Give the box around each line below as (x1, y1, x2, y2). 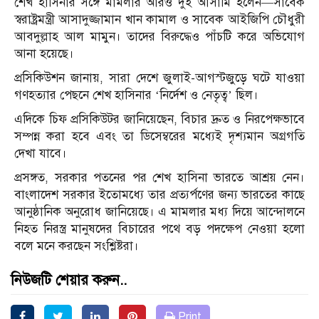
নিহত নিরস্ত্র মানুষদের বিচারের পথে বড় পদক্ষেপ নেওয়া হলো (14, 221, 305, 237)
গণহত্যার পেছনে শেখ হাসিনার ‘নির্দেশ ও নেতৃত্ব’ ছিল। (14, 88, 258, 103)
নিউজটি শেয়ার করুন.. (11, 271, 127, 290)
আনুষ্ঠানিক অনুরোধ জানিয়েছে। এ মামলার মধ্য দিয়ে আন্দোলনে (14, 204, 305, 220)
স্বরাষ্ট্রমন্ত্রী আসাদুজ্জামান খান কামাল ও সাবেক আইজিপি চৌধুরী (14, 12, 305, 28)
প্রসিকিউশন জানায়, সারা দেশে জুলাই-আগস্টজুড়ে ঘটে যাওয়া (14, 70, 305, 86)
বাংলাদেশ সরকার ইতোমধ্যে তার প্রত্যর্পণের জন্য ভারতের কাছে (14, 187, 305, 203)
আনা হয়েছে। (14, 46, 74, 62)
